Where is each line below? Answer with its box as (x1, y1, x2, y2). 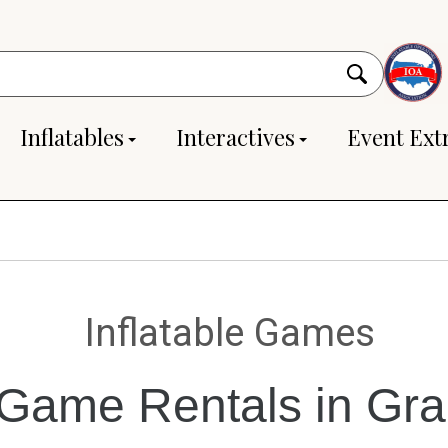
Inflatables (20, 122, 124, 153)
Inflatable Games (85, 310, 375, 355)
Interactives (176, 122, 295, 153)
